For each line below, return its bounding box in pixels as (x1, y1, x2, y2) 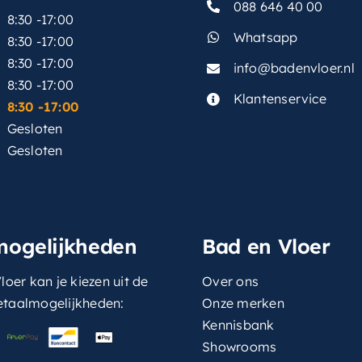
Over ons (202, 272, 259, 289)
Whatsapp (233, 28, 298, 45)
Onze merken (202, 294, 284, 311)
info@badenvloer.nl (233, 60, 355, 77)
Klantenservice (233, 90, 326, 107)
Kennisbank (202, 316, 275, 333)
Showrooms (202, 338, 277, 355)
